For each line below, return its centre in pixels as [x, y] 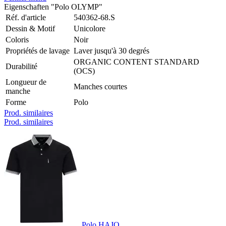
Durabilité [21, 66]
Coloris [17, 39]
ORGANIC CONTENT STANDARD [136, 62]
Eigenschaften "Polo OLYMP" [53, 7]
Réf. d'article [27, 17]
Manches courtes [100, 86]
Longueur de [26, 82]
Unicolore [90, 28]
